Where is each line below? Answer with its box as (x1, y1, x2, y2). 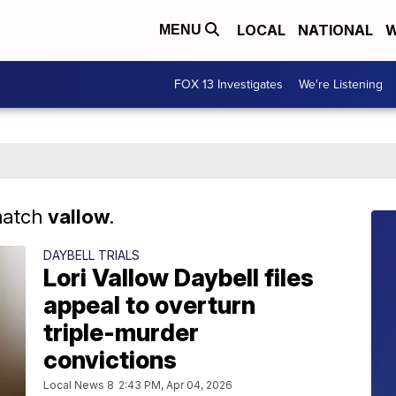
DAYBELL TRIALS (43, 247, 140, 263)
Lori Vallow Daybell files (43, 263, 314, 293)
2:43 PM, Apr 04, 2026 (118, 377, 232, 392)
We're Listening (299, 74, 383, 94)
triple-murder (43, 317, 199, 347)
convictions (43, 345, 177, 375)
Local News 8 (43, 377, 114, 392)
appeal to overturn (43, 290, 255, 320)
